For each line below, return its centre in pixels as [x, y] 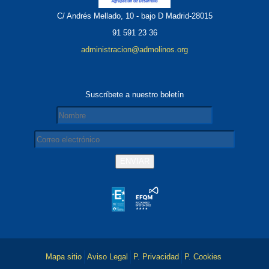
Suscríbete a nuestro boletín [134, 95]
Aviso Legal [107, 257]
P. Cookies [203, 257]
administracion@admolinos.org [134, 50]
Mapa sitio [63, 257]
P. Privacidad [156, 257]
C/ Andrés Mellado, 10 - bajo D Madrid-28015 [134, 16]
